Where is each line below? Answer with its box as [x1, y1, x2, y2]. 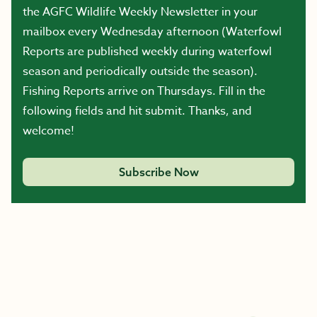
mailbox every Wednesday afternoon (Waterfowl [23, 23, 282, 41]
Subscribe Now [118, 165, 199, 180]
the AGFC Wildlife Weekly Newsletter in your [23, 4, 258, 21]
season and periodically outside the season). [23, 63, 258, 81]
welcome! [23, 122, 74, 140]
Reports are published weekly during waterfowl [23, 43, 272, 61]
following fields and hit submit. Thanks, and [23, 103, 252, 120]
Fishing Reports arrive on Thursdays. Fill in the [23, 83, 265, 100]
